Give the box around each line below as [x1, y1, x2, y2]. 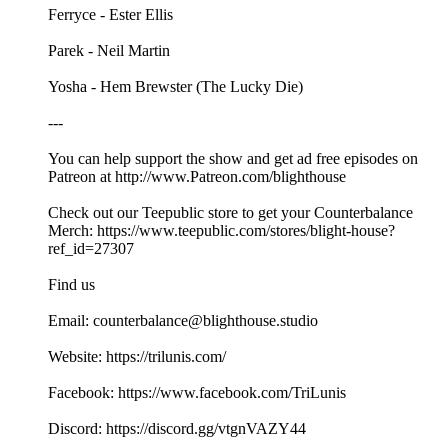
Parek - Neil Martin [48, 42, 170, 60]
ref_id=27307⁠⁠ [48, 240, 134, 258]
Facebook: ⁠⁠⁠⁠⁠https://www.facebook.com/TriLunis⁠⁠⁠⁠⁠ [48, 384, 346, 402]
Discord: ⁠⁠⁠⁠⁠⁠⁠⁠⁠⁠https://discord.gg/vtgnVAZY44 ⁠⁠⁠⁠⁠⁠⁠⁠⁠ [48, 420, 310, 438]
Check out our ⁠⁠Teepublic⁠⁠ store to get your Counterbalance [48, 204, 413, 222]
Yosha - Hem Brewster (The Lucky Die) [48, 78, 303, 96]
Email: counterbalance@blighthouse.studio [48, 312, 318, 330]
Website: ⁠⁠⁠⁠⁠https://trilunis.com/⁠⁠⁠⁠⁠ [48, 348, 226, 366]
